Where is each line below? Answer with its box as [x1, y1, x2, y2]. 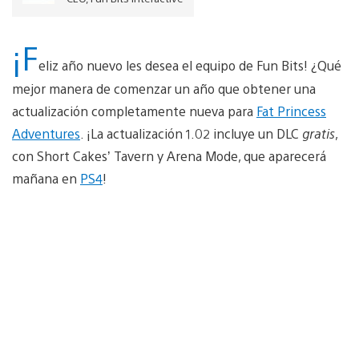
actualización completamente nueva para [12, 102, 256, 119]
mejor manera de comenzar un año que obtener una [12, 79, 316, 97]
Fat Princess [256, 102, 326, 119]
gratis [302, 124, 335, 142]
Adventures [12, 124, 80, 142]
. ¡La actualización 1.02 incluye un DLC [80, 124, 302, 142]
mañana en [12, 169, 80, 187]
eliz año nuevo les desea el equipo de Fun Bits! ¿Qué [38, 56, 341, 74]
